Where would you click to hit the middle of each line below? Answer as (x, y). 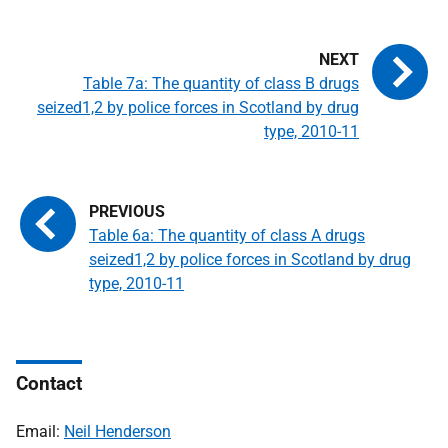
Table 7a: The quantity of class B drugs (221, 83)
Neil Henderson (117, 431)
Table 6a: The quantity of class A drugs (227, 235)
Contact (49, 383)
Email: (40, 431)
